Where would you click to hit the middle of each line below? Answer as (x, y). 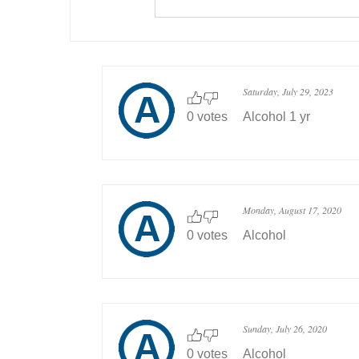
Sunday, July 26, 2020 (285, 329)
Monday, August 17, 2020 (292, 210)
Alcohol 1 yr (276, 117)
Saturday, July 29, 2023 (288, 91)
